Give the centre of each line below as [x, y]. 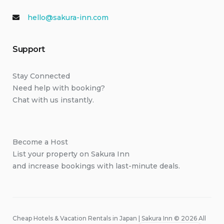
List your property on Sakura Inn [71, 154]
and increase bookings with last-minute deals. [96, 166]
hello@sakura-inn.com [68, 17]
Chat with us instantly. [53, 100]
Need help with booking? [59, 88]
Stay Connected [41, 76]
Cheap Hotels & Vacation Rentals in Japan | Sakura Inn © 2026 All [109, 218]
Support [29, 49]
